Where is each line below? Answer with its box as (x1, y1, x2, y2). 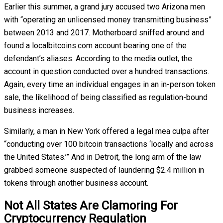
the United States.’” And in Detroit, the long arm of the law (4, 152, 201, 162)
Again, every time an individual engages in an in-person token (4, 79, 216, 89)
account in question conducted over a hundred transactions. (4, 66, 209, 76)
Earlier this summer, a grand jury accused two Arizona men (4, 1, 205, 11)
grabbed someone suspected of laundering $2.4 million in (4, 165, 204, 175)
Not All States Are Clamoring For (4, 199, 178, 213)
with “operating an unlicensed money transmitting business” (4, 14, 212, 24)
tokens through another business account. (4, 178, 148, 188)
